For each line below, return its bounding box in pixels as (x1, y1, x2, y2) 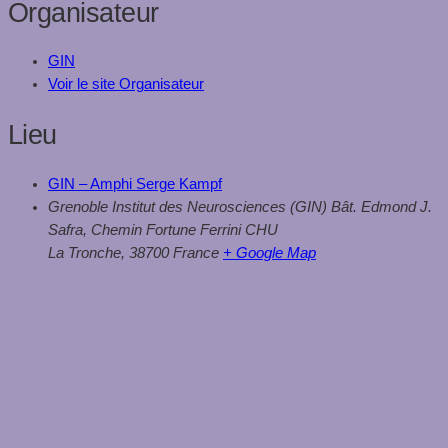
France (173, 244, 219, 261)
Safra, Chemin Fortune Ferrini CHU (48, 221, 278, 238)
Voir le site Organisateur (48, 76, 204, 93)
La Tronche (48, 244, 121, 261)
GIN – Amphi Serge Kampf (48, 175, 222, 192)
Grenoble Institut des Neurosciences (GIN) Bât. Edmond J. (48, 198, 432, 215)
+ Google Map (223, 244, 316, 261)
